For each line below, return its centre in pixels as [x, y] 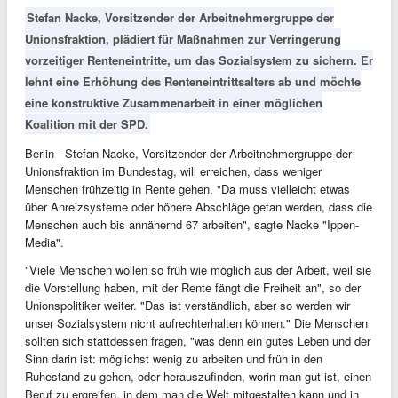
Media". [44, 242]
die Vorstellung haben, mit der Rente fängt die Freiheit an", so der [193, 287]
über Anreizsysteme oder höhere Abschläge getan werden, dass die [199, 207]
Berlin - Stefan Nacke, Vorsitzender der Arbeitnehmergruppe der [188, 153]
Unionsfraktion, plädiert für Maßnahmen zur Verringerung [183, 39]
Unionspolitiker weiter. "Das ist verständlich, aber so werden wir [187, 305]
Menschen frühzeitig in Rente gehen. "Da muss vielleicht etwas [187, 189]
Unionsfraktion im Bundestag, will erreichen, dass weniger [173, 171]
